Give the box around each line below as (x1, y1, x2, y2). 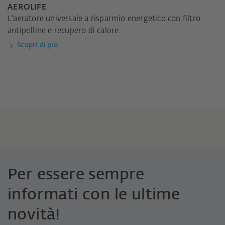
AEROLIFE (8, 4, 47, 12)
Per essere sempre (8, 167, 145, 183)
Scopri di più (17, 42, 58, 49)
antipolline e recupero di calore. (8, 27, 121, 35)
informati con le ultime (8, 187, 180, 203)
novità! (8, 207, 60, 223)
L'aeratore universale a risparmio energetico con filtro (8, 15, 201, 23)
